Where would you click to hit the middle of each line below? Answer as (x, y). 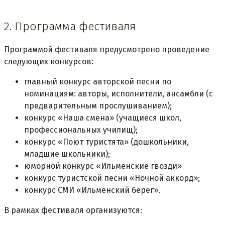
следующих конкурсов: (49, 62)
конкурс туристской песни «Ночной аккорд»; (112, 178)
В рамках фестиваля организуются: (73, 210)
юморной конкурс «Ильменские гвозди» (103, 166)
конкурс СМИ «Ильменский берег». (92, 190)
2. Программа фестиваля (70, 26)
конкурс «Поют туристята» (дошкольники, (106, 142)
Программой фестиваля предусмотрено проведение (107, 50)
